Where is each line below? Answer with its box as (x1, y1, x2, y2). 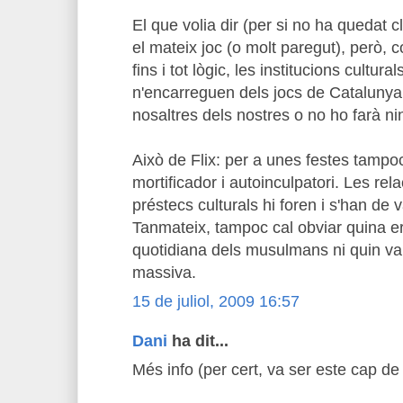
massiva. (132, 264, 196, 282)
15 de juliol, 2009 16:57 (132, 291, 300, 310)
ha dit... (167, 332, 228, 350)
